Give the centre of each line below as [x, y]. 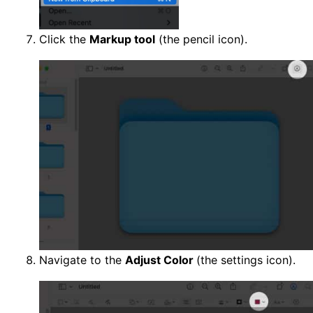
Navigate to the [82, 260]
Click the [64, 39]
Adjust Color [161, 260]
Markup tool [122, 39]
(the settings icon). [246, 260]
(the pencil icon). [201, 39]
